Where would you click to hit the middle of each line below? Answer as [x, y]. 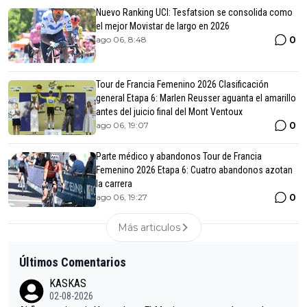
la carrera [114, 184]
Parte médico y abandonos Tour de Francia [179, 157]
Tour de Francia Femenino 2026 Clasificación [182, 85]
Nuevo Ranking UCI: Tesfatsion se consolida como [194, 13]
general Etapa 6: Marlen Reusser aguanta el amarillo [196, 98]
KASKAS [68, 284]
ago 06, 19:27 [122, 197]
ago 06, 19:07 [122, 125]
